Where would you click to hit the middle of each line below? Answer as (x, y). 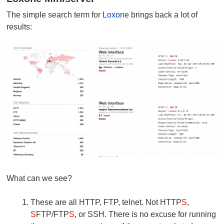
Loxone (116, 14)
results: (19, 26)
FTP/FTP (53, 214)
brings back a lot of (163, 14)
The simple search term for (55, 14)
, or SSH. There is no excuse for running (145, 214)
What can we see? (39, 178)
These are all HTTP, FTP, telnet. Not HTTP (106, 202)
